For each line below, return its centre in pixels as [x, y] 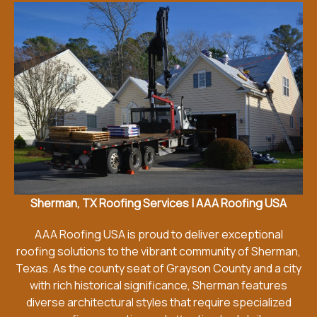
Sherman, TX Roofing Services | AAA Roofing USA [158, 203]
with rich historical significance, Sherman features [158, 285]
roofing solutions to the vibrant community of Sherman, [158, 251]
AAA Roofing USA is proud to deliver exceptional [158, 234]
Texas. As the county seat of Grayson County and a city [158, 268]
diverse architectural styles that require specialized [158, 302]
